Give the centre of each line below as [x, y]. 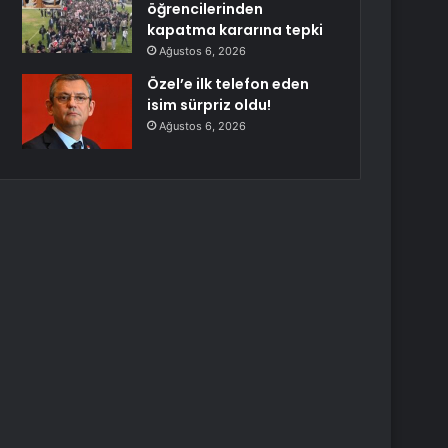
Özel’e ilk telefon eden [228, 84]
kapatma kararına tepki [235, 30]
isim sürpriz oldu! [209, 105]
